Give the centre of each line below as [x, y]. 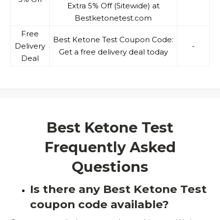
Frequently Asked [110, 147]
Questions [110, 167]
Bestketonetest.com [113, 18]
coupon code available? [99, 205]
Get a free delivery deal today [113, 52]
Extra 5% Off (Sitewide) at [113, 6]
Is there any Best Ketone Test [118, 189]
